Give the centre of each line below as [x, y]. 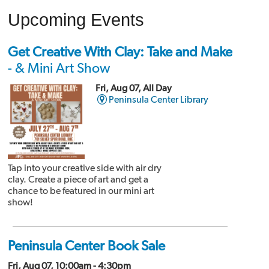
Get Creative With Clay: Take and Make [120, 52]
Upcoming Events [76, 20]
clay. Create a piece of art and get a [78, 180]
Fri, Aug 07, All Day [133, 88]
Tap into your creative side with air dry [84, 168]
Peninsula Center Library [159, 100]
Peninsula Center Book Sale [86, 246]
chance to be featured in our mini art [81, 191]
